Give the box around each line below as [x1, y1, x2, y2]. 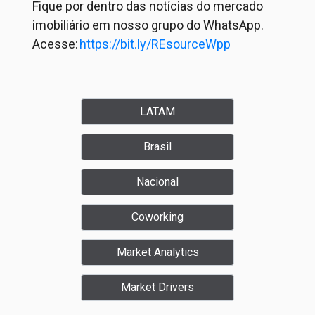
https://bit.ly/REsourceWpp [79, 37, 231, 51]
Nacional [136, 175, 179, 188]
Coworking [131, 210, 184, 224]
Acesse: [32, 37, 79, 51]
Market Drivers [121, 281, 194, 294]
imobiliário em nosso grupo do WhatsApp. [32, 18, 264, 32]
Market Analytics [116, 245, 199, 259]
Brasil [143, 140, 172, 153]
